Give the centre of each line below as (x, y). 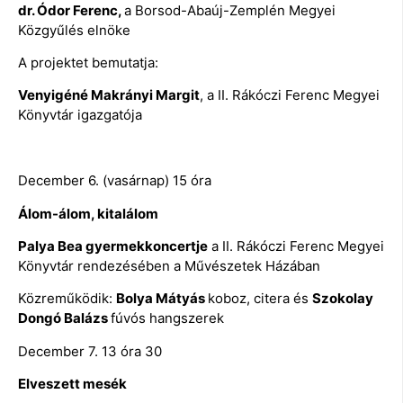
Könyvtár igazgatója (80, 115)
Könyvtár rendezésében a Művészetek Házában (169, 265)
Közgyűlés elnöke (74, 30)
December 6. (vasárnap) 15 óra (115, 181)
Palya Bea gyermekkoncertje (113, 246)
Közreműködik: (67, 299)
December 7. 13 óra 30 (90, 351)
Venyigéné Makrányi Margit (109, 95)
